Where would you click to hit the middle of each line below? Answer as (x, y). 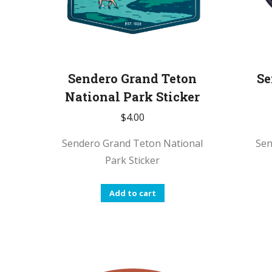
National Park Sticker (133, 96)
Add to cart (132, 193)
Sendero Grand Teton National (133, 143)
